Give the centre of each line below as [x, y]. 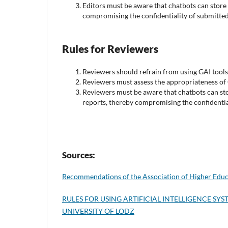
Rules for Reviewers [110, 48]
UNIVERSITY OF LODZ [98, 211]
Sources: [79, 155]
